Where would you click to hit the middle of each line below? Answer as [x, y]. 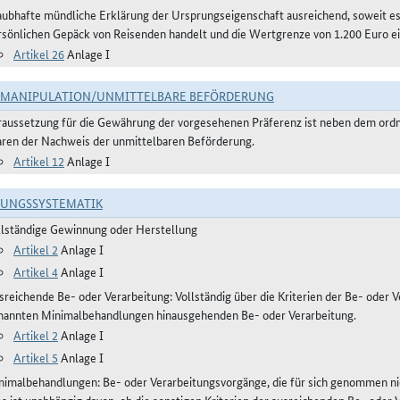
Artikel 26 [39, 54]
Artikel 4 [36, 271]
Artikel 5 [36, 357]
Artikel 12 [39, 161]
